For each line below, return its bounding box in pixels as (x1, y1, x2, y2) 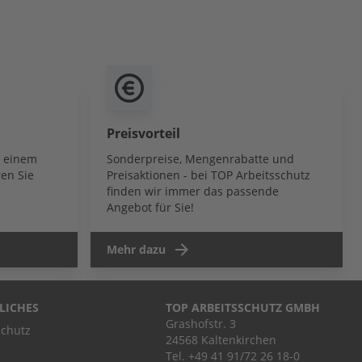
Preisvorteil (107, 124, 180, 143)
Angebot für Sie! (107, 200, 194, 216)
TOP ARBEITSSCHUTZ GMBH (166, 300, 320, 316)
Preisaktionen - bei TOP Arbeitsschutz (107, 167, 310, 183)
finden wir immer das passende (107, 183, 279, 200)
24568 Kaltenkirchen (166, 332, 276, 348)
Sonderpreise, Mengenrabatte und (107, 151, 294, 167)
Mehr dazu (107, 242, 166, 258)
